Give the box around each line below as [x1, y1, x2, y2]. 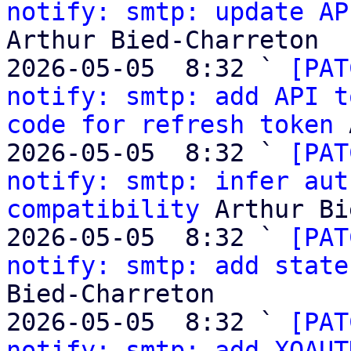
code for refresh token [6, 110, 334, 139]
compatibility [6, 195, 200, 223]
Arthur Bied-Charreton [6, 26, 319, 54]
